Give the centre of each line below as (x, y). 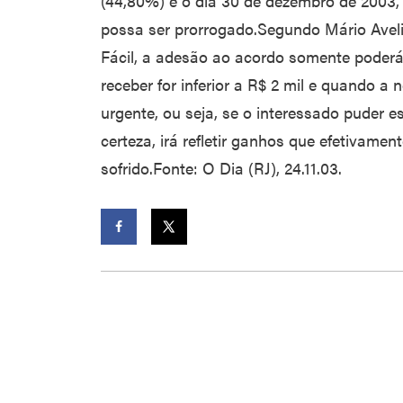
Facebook (138, 263)
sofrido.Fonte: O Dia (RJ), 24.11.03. (221, 168)
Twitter (180, 263)
